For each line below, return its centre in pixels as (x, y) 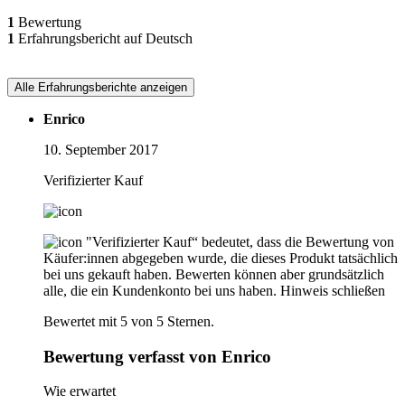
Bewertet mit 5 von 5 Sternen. (129, 321)
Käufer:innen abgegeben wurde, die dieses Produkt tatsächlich (221, 258)
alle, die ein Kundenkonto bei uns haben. (160, 290)
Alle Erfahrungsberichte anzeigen (101, 87)
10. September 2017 (101, 149)
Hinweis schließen (333, 290)
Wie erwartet (80, 391)
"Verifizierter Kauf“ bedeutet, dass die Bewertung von (240, 241)
